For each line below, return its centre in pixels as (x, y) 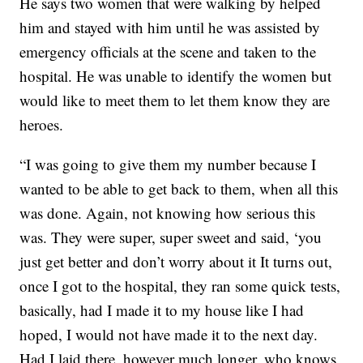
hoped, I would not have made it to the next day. (169, 334)
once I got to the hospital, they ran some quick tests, (180, 285)
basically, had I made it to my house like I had (162, 310)
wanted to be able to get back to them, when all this (179, 188)
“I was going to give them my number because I (168, 164)
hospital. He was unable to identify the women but (176, 75)
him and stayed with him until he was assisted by (170, 27)
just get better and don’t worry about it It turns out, (176, 261)
